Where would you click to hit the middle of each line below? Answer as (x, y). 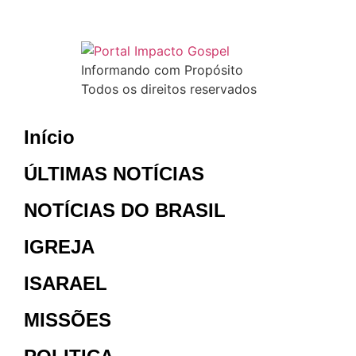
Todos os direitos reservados (169, 89)
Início (49, 137)
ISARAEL (66, 283)
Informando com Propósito (162, 70)
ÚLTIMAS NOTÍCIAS (114, 173)
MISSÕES (68, 319)
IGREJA (59, 246)
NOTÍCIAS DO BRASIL (125, 210)
